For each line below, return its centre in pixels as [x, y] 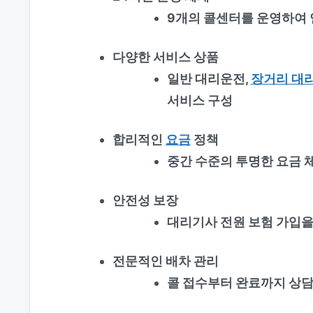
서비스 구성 [199, 100]
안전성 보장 [145, 200]
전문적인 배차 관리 [165, 261]
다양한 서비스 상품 [165, 57]
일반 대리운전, [209, 78]
